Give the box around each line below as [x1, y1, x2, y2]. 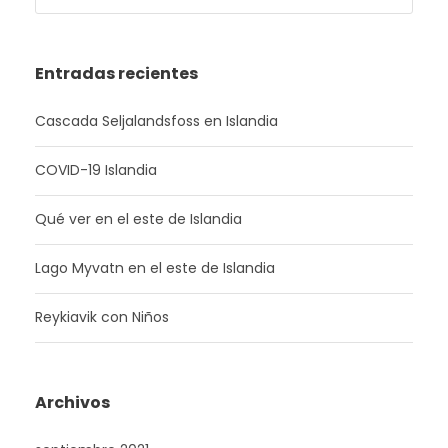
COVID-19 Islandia [35, 160, 157, 180]
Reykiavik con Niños [35, 307, 169, 327]
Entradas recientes [35, 62, 198, 85]
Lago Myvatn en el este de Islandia [35, 258, 275, 278]
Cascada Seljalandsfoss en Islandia [35, 111, 278, 131]
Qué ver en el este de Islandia [35, 209, 242, 229]
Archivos [35, 391, 110, 414]
